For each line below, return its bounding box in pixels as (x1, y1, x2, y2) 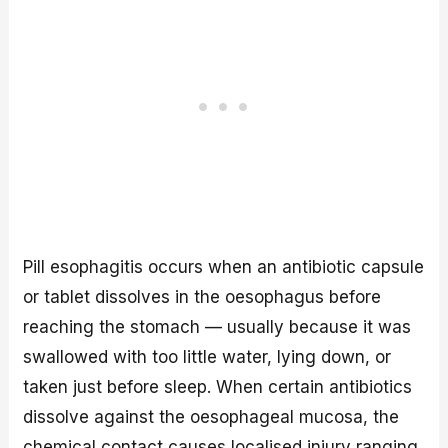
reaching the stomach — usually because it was (23, 317, 412, 338)
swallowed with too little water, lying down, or (23, 347, 392, 368)
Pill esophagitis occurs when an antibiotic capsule (23, 257, 425, 278)
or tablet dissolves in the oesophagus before (23, 287, 382, 308)
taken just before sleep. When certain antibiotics (23, 377, 413, 398)
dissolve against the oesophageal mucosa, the (23, 407, 400, 428)
